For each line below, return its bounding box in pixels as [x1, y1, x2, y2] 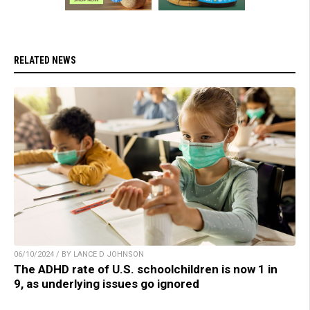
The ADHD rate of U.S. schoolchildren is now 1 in [14, 262, 277, 277]
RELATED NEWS [14, 55, 76, 66]
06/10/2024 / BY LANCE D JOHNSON [14, 250, 144, 259]
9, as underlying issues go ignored [14, 277, 199, 291]
